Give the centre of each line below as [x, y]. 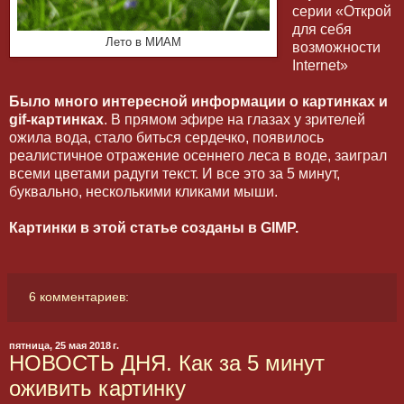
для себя [321, 30]
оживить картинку [97, 389]
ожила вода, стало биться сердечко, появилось [166, 138]
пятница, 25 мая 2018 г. [64, 346]
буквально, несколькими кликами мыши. [143, 192]
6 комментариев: [79, 297]
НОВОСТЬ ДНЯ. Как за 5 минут [167, 363]
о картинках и [339, 102]
